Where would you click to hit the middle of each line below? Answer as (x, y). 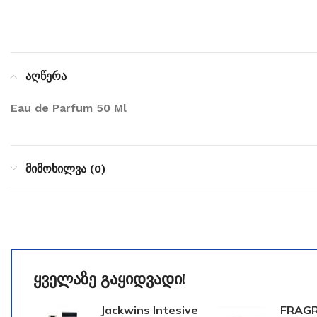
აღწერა (46, 76)
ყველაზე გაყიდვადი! (109, 279)
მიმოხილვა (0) (65, 169)
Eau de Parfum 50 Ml (70, 108)
